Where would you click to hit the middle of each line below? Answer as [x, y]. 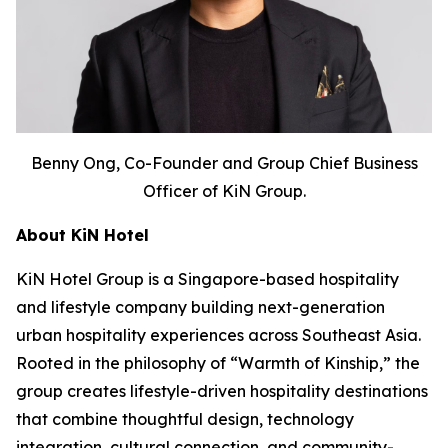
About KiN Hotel [82, 234]
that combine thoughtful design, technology [185, 418]
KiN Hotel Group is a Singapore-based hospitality [207, 278]
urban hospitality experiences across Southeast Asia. [218, 334]
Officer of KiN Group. [224, 190]
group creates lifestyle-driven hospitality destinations [222, 390]
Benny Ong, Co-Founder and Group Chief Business [224, 162]
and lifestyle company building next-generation [200, 306]
